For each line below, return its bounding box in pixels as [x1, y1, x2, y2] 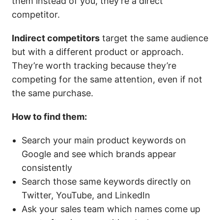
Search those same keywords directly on [22, 176, 191, 187]
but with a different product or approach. [12, 47, 184, 57]
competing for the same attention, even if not [12, 74, 202, 84]
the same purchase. [12, 88, 93, 98]
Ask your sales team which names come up [22, 204, 200, 214]
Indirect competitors [12, 33, 100, 43]
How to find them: [12, 111, 87, 122]
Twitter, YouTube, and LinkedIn [22, 190, 150, 200]
